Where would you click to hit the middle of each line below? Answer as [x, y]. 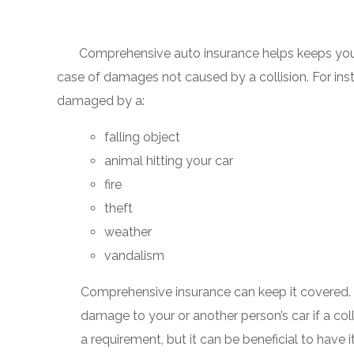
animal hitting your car [169, 161]
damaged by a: [101, 101]
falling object [142, 137]
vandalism [134, 256]
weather [128, 232]
